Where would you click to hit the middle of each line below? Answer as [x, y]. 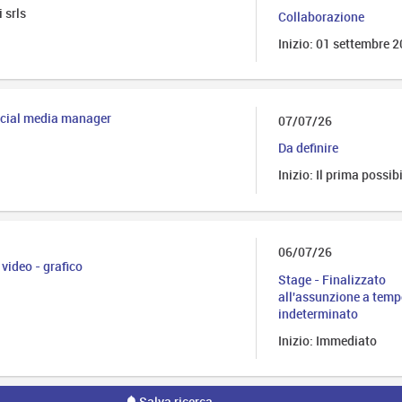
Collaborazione [321, 16]
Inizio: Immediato [327, 340]
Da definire [308, 148]
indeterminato [318, 313]
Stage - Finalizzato [332, 279]
